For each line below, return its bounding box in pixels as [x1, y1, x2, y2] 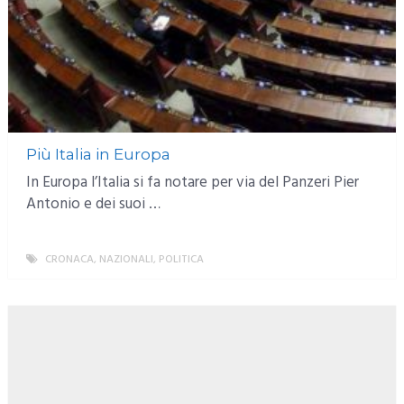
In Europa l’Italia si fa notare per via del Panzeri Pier [25, 170, 359, 195]
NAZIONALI [98, 250, 153, 269]
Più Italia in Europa [25, 144, 170, 163]
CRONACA [44, 250, 94, 269]
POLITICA [158, 250, 204, 269]
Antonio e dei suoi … [25, 191, 161, 216]
